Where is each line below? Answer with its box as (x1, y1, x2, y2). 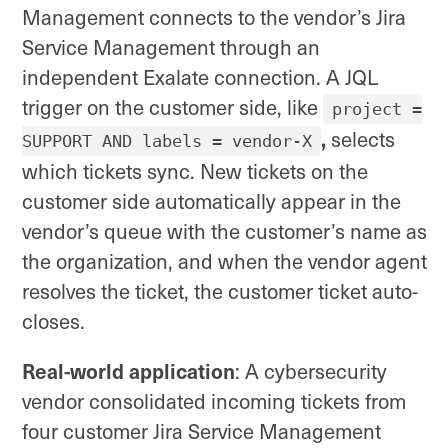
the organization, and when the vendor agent (22, 247, 427, 275)
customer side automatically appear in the (22, 187, 401, 215)
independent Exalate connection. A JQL (22, 63, 378, 91)
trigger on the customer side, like (22, 93, 323, 121)
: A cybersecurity (235, 357, 387, 386)
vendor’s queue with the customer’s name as (22, 217, 427, 245)
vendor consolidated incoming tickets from (22, 387, 406, 416)
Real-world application (22, 355, 235, 387)
